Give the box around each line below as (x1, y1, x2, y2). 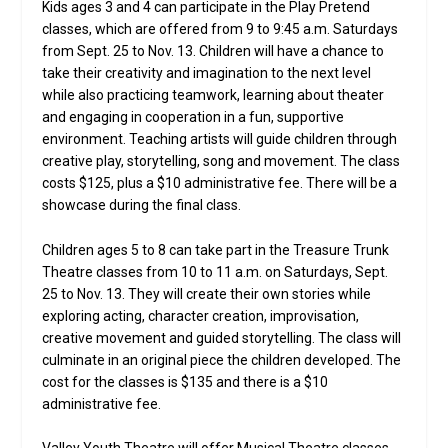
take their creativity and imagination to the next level (42, 65, 372, 82)
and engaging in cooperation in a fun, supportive (42, 109, 345, 126)
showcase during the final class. (42, 197, 242, 214)
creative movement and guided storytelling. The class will (42, 329, 402, 346)
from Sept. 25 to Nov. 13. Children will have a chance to (42, 43, 385, 60)
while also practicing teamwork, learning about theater (42, 87, 385, 104)
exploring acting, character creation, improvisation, (42, 307, 360, 324)
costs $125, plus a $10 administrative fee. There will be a (42, 175, 398, 192)
